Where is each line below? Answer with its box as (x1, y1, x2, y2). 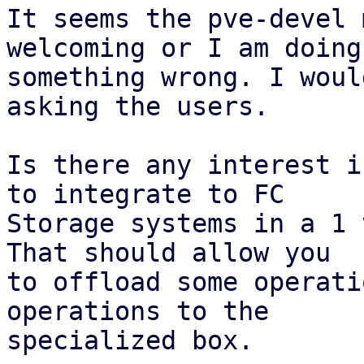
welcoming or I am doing (6, 33, 362, 63)
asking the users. (6, 92, 269, 121)
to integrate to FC (6, 180, 284, 209)
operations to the (6, 297, 269, 326)
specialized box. (6, 326, 253, 355)
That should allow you (6, 238, 331, 267)
